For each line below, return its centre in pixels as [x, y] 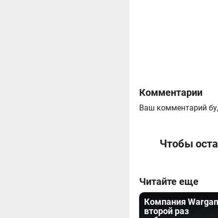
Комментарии [171, 92]
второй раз [166, 211]
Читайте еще [169, 182]
